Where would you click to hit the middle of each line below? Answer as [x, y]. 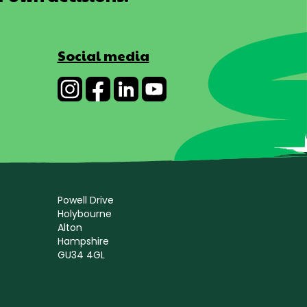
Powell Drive [85, 200]
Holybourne [84, 213]
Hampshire [83, 241]
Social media [103, 55]
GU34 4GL [81, 255]
